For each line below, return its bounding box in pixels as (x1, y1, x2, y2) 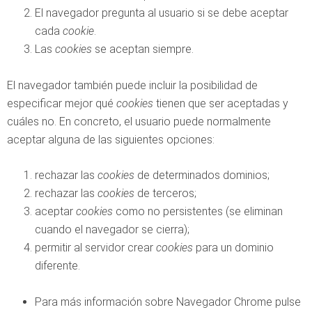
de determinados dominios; (134, 169, 270, 182)
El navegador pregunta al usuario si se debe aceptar (35, 6, 288, 19)
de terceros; (134, 187, 196, 200)
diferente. (35, 259, 80, 272)
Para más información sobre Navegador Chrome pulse (35, 295, 301, 309)
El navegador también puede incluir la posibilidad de (7, 79, 258, 92)
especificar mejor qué (7, 97, 116, 110)
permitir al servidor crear (35, 241, 156, 254)
